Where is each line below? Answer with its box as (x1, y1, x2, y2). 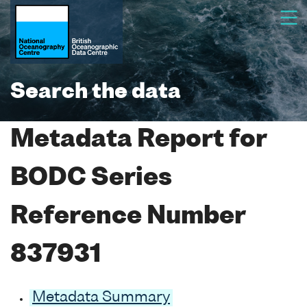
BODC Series (10, 167, 172, 191)
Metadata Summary (32, 290, 170, 305)
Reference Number (10, 205, 245, 229)
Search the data (10, 82, 181, 103)
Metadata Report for (10, 128, 267, 152)
